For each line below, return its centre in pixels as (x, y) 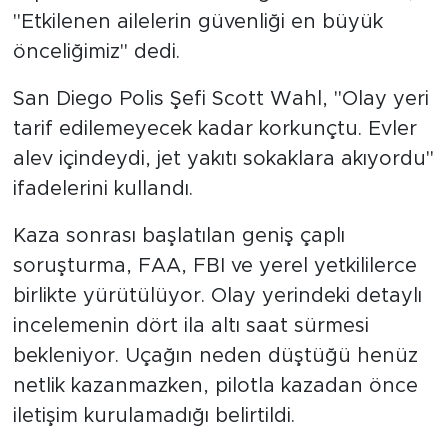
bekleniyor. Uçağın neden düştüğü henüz (215, 355)
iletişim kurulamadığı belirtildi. (153, 415)
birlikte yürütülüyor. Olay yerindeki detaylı (217, 295)
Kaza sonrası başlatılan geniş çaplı (178, 235)
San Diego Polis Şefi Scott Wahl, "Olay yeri (220, 98)
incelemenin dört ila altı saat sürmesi (190, 325)
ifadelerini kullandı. (102, 188)
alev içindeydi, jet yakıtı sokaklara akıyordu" (223, 158)
